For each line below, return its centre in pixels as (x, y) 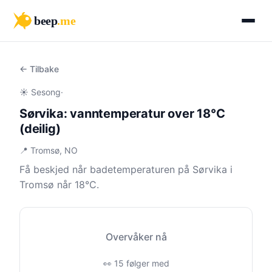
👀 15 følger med (136, 263)
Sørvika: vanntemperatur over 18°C (122, 114)
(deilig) (40, 129)
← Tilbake (39, 69)
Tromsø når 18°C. (59, 185)
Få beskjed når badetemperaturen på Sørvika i (126, 169)
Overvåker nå (136, 237)
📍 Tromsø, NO (49, 150)
